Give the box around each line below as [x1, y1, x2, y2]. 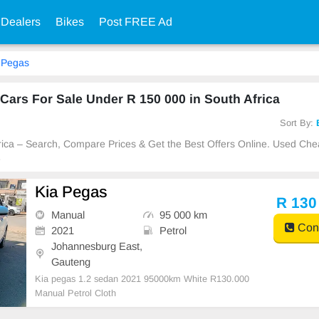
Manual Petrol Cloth [35, 287, 117, 298]
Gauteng [51, 256, 91, 268]
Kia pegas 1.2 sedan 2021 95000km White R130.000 [35, 273, 250, 284]
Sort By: [280, 117, 317, 128]
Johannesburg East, [51, 240, 143, 252]
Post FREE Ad [99, 16, 172, 28]
